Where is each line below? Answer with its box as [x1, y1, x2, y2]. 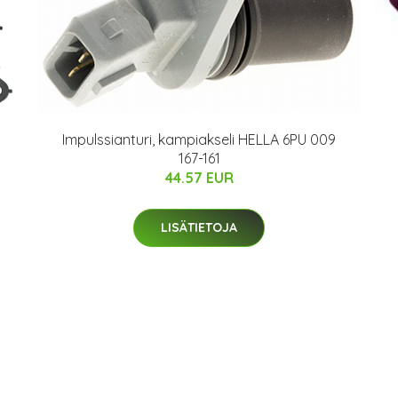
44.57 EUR [164, 169, 234, 187]
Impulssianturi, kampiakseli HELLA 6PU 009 [62, 131, 336, 149]
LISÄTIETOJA [161, 219, 237, 236]
